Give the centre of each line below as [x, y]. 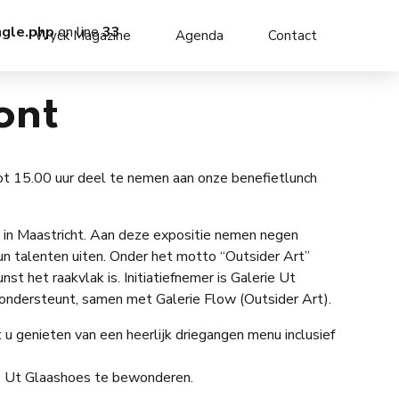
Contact [293, 36]
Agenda [199, 36]
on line [78, 32]
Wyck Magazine [83, 36]
